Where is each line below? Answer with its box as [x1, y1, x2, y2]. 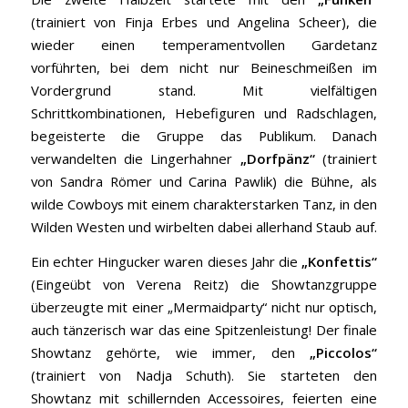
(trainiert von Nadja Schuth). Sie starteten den [30, 366, 378, 385]
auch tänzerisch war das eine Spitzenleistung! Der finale [30, 321, 378, 340]
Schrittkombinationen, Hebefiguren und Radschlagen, [30, 104, 378, 123]
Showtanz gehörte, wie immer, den [30, 343, 311, 362]
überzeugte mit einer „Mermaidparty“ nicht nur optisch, [30, 298, 378, 317]
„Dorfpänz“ [240, 149, 315, 168]
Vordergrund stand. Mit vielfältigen [30, 81, 378, 100]
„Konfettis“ [301, 252, 378, 271]
